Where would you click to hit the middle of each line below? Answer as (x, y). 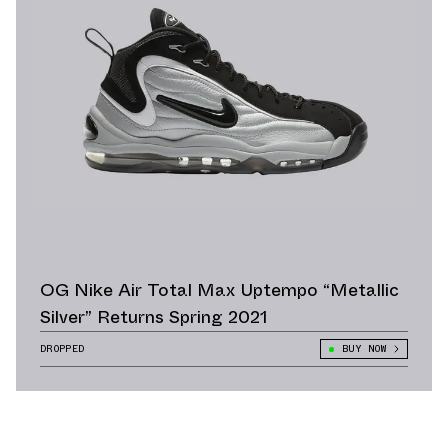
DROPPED (62, 349)
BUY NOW (363, 349)
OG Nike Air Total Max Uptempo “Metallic (219, 290)
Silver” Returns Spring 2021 (154, 317)
